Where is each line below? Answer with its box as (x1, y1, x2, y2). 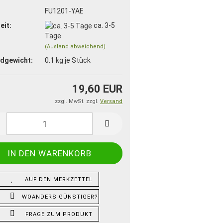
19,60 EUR (72, 83, 122, 96)
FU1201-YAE (44, 6, 84, 15)
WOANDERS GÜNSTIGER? (21, 194, 98, 201)
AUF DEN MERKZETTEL (25, 176, 93, 183)
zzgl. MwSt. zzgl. (55, 98, 100, 105)
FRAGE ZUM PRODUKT (25, 211, 93, 218)
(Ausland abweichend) (44, 43, 106, 50)
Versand (100, 98, 122, 105)
